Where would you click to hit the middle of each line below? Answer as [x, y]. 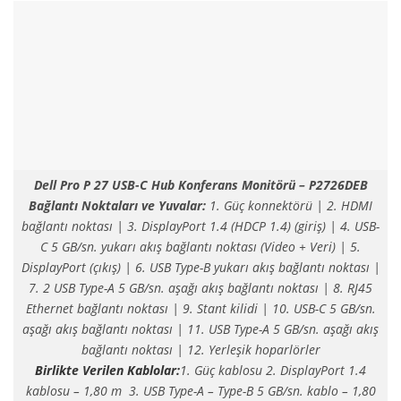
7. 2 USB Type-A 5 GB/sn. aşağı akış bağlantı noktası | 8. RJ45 [200, 288]
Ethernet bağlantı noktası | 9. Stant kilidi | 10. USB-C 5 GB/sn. [200, 309]
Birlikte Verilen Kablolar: [107, 371]
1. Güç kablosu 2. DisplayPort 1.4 [273, 371]
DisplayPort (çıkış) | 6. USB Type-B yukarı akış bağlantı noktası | [200, 268]
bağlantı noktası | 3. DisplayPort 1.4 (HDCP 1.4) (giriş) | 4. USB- [200, 226]
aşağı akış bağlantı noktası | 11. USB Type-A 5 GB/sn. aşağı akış [200, 329]
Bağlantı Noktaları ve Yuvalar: [119, 206]
